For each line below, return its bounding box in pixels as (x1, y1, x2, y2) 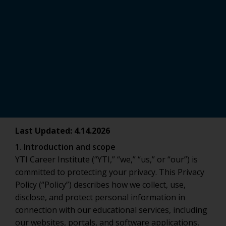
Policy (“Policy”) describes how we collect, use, (15, 179, 186, 190)
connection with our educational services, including (15, 204, 207, 215)
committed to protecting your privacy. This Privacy (15, 166, 204, 178)
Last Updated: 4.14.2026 (15, 125, 110, 136)
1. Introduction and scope (15, 141, 116, 152)
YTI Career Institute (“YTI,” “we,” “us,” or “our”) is (15, 154, 198, 165)
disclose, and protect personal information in (15, 192, 185, 203)
